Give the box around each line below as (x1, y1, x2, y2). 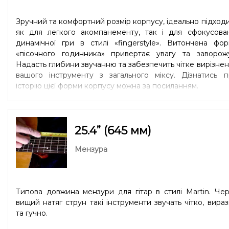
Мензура (75, 144, 107, 154)
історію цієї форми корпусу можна (16, 81, 143, 90)
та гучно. (16, 208, 48, 218)
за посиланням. (143, 81, 198, 90)
